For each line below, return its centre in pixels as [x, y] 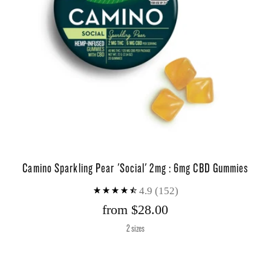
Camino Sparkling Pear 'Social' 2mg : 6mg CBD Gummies [135, 168]
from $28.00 [135, 209]
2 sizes [135, 228]
